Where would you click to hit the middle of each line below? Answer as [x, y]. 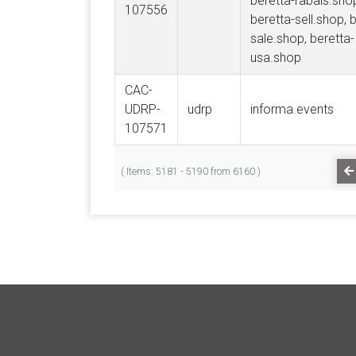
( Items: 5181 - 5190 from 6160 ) [191, 171]
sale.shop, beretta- [302, 39]
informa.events [292, 109]
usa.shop [276, 58]
